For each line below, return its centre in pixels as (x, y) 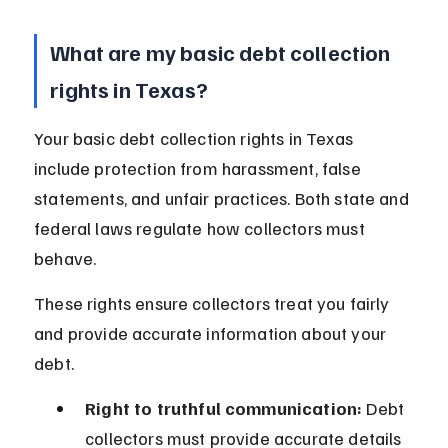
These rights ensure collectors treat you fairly (214, 303)
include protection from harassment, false (199, 168)
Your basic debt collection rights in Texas (196, 138)
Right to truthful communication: (224, 408)
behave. (65, 258)
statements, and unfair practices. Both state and (223, 198)
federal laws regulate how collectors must (201, 228)
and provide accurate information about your (212, 333)
